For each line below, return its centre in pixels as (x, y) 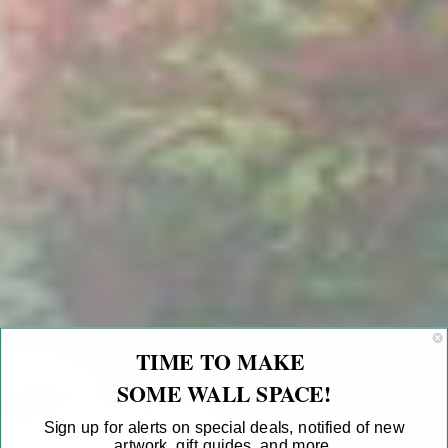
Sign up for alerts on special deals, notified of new (224, 426)
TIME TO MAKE (224, 361)
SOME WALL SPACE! (224, 393)
